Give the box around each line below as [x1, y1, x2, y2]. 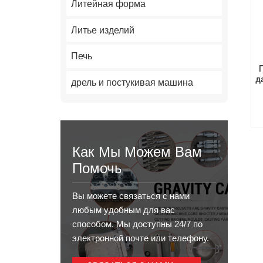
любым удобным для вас [72, 205, 176, 215]
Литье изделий [71, 25, 135, 35]
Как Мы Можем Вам [72, 144, 203, 160]
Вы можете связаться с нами [72, 191, 190, 201]
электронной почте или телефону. [72, 233, 210, 244]
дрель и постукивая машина [71, 77, 194, 87]
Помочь [72, 160, 123, 177]
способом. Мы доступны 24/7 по [72, 219, 203, 230]
